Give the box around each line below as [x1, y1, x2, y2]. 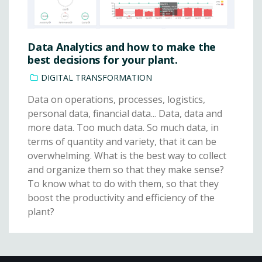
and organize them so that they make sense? [27, 163, 224, 177]
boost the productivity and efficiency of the [27, 191, 215, 205]
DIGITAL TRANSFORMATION [41, 72, 152, 84]
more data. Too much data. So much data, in [27, 121, 219, 135]
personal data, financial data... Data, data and [27, 107, 222, 120]
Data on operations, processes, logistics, [27, 93, 205, 106]
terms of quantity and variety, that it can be [27, 135, 216, 149]
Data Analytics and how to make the [27, 40, 216, 54]
